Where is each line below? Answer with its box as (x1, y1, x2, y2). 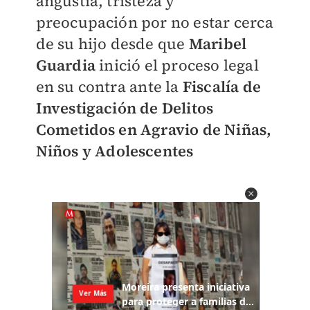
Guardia (35, 54, 95, 75)
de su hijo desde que (35, 33, 189, 54)
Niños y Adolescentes (35, 140, 194, 161)
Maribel (188, 33, 247, 54)
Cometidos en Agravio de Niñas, (35, 118, 272, 140)
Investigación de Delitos (35, 97, 214, 118)
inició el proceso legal (95, 54, 259, 75)
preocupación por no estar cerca (35, 11, 273, 33)
